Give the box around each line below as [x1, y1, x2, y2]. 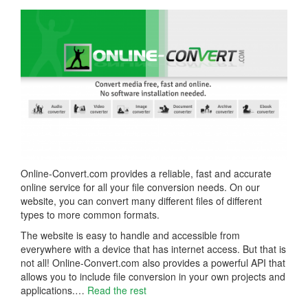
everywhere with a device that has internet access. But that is [21, 241, 286, 256]
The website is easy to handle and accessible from [21, 228, 240, 242]
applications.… [21, 283, 87, 297]
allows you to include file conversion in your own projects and [21, 269, 285, 283]
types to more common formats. [21, 207, 159, 221]
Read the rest [87, 283, 146, 297]
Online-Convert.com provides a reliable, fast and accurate [21, 166, 272, 180]
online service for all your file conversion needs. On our [21, 179, 260, 194]
